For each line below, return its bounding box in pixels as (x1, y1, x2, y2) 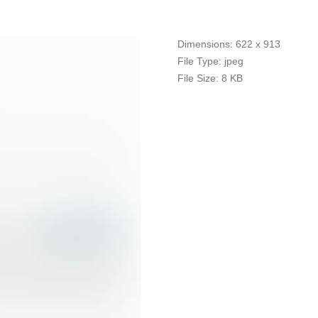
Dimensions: (177, 38, 234, 50)
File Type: (177, 55, 222, 67)
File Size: (177, 72, 219, 84)
